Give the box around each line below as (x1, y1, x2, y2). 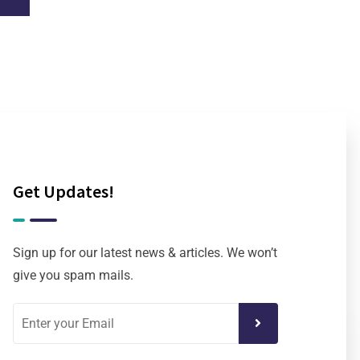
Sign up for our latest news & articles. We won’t (13, 245, 277, 261)
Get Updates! (13, 180, 114, 203)
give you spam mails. (13, 268, 133, 284)
